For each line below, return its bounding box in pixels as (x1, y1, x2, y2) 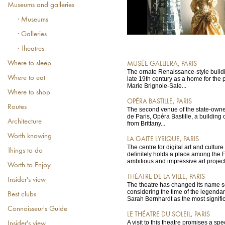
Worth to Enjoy (8, 162, 51, 169)
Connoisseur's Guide (8, 205, 67, 213)
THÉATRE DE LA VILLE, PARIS (127, 173, 205, 180)
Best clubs (8, 191, 36, 198)
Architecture (8, 118, 42, 126)
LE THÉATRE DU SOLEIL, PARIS (127, 211, 210, 218)
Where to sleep (8, 60, 51, 67)
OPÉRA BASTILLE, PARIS (127, 98, 192, 105)
